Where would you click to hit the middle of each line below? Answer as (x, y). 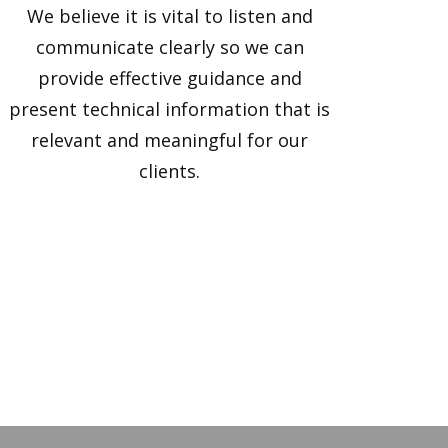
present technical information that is (170, 109)
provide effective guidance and (169, 78)
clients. (170, 171)
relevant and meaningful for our (170, 140)
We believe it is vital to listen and (169, 16)
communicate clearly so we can (169, 47)
